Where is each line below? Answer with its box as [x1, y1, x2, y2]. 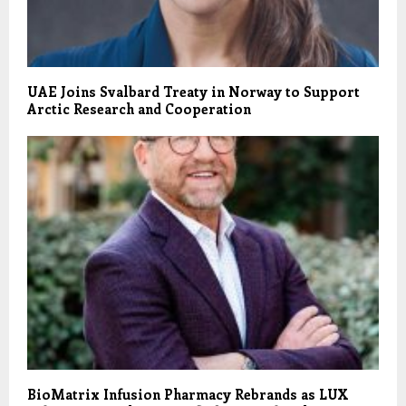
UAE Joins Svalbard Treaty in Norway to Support [27, 82, 360, 101]
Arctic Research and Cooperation [27, 99, 251, 118]
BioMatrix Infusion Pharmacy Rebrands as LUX [27, 385, 349, 404]
